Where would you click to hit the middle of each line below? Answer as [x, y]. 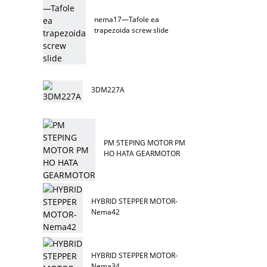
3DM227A [108, 89]
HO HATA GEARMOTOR [142, 153]
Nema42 [106, 212]
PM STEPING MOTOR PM [145, 142]
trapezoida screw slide [132, 30]
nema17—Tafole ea [127, 19]
